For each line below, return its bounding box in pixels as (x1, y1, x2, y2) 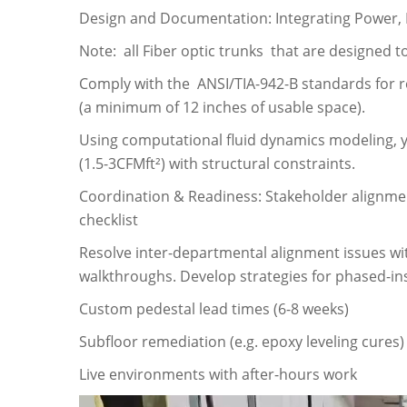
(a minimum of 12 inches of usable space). (79, 96, 365, 117)
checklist (79, 209, 138, 230)
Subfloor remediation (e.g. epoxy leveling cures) (79, 331, 404, 352)
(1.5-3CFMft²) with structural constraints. (79, 153, 355, 174)
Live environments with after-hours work (79, 363, 357, 384)
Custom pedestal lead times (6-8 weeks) (79, 298, 349, 319)
